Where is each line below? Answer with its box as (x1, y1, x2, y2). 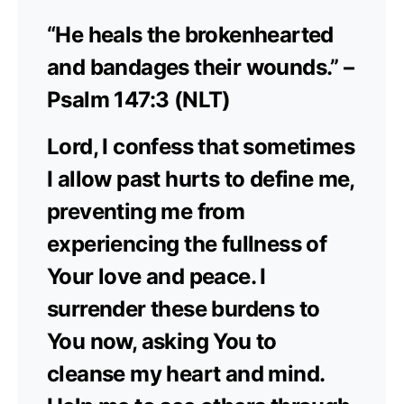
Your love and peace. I (47, 262, 266, 289)
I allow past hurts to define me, (47, 165, 354, 192)
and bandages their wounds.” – (47, 53, 354, 80)
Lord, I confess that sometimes (47, 133, 354, 160)
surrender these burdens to (47, 295, 320, 322)
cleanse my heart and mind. (47, 360, 325, 387)
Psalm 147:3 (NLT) (47, 86, 231, 113)
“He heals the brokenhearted (47, 21, 334, 48)
